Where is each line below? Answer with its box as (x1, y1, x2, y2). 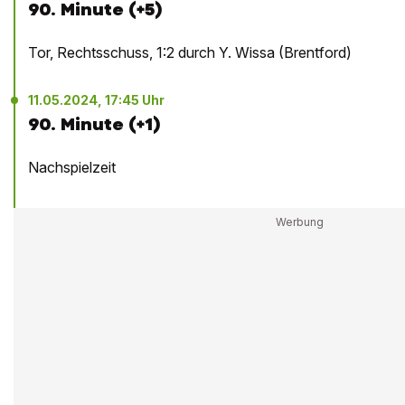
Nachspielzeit (28, 158, 116, 177)
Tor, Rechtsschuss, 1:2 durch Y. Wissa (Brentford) (28, 43, 352, 62)
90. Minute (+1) (28, 113, 161, 137)
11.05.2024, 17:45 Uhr (28, 92, 165, 108)
